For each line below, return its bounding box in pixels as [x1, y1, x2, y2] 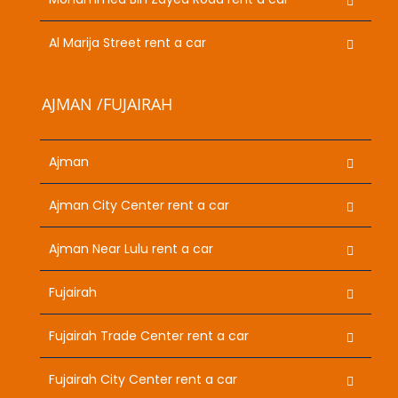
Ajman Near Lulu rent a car [49, 239, 213, 258]
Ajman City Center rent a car [49, 195, 229, 214]
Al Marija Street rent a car [49, 33, 206, 52]
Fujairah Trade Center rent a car [49, 326, 249, 345]
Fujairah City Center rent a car [49, 370, 237, 388]
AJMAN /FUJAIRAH [42, 93, 173, 115]
